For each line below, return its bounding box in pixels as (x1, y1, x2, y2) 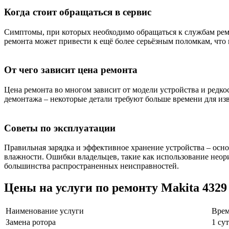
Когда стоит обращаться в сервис (4, 6, 151, 17)
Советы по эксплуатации (4, 122, 116, 133)
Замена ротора (6, 218, 56, 227)
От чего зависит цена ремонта (4, 64, 138, 76)
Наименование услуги (6, 207, 84, 216)
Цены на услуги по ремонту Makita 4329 (4, 181, 227, 195)
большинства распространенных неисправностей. (4, 162, 179, 171)
